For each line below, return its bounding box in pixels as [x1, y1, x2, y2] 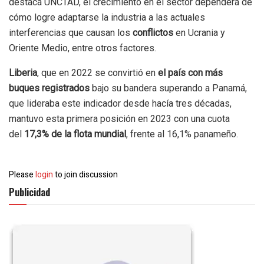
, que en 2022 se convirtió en [37, 67, 158, 78]
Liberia [9, 67, 37, 78]
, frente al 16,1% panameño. [126, 128, 238, 140]
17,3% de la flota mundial [24, 128, 126, 140]
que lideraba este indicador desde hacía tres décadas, [9, 97, 232, 109]
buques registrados [9, 82, 92, 94]
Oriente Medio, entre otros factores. [9, 42, 156, 54]
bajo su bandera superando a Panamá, [92, 82, 247, 94]
